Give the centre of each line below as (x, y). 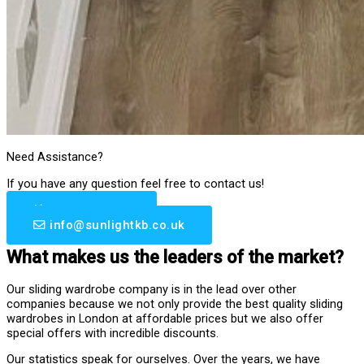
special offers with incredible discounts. (113, 333)
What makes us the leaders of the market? (175, 257)
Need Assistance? (55, 157)
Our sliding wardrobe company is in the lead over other (152, 289)
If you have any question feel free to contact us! (135, 183)
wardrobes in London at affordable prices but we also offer (165, 318)
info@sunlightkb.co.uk (117, 225)
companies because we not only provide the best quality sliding (175, 303)
